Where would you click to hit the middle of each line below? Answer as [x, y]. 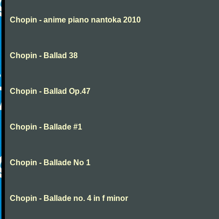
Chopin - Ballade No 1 [50, 163]
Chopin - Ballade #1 [46, 127]
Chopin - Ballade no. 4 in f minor [69, 198]
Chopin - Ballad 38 [44, 55]
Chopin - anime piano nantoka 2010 [75, 20]
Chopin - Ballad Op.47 [50, 91]
